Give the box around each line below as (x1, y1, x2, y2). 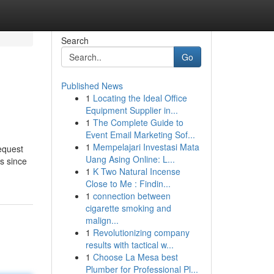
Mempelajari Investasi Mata (92, 141, 199, 153)
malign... (85, 214, 119, 226)
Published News (61, 80, 123, 92)
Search (61, 34, 89, 46)
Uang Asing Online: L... (85, 153, 175, 165)
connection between (92, 190, 171, 202)
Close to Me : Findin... (85, 177, 171, 190)
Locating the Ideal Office (92, 92, 187, 104)
